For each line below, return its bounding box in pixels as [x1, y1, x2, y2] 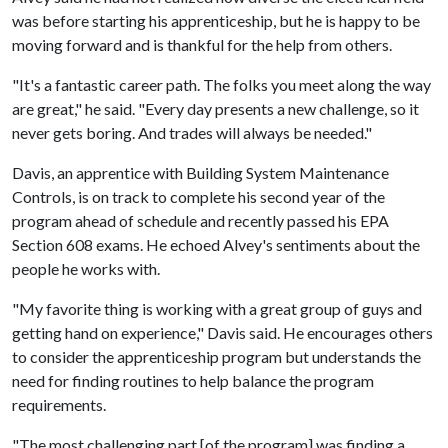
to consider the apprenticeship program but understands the [12, 347, 421, 366]
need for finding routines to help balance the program [12, 371, 374, 390]
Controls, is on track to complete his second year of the [12, 187, 385, 206]
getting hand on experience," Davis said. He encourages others [12, 323, 433, 342]
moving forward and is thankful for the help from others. [12, 35, 392, 54]
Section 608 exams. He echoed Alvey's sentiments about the [12, 235, 420, 254]
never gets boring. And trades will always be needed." [12, 123, 372, 142]
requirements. [12, 395, 106, 414]
